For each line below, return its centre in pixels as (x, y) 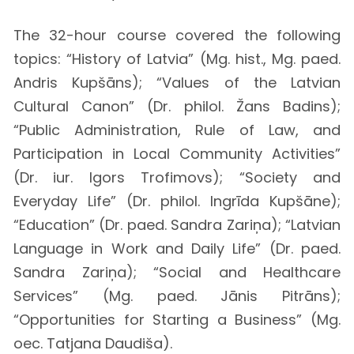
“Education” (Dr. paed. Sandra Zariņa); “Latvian (177, 224)
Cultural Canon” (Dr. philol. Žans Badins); (177, 106)
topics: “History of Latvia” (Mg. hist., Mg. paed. (177, 58)
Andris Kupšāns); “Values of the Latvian (177, 82)
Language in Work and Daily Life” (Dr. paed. (177, 248)
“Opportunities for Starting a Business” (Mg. (177, 319)
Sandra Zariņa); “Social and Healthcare (177, 272)
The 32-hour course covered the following (177, 35)
